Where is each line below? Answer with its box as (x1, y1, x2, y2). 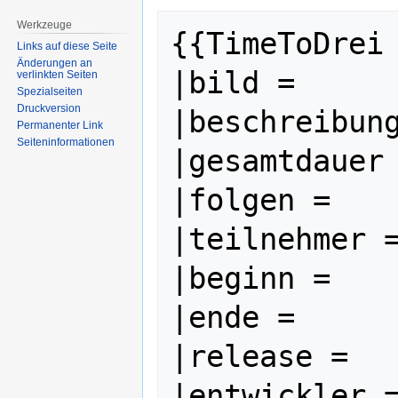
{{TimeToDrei (171, 26, 384, 62)
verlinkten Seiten (17, 68, 99, 82)
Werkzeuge (17, 19, 73, 32)
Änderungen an (17, 57, 93, 70)
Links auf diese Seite (17, 40, 118, 53)
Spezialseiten (17, 85, 84, 99)
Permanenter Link (17, 119, 104, 132)
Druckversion (17, 102, 82, 115)
